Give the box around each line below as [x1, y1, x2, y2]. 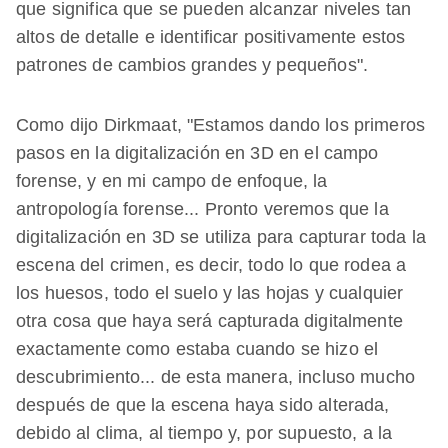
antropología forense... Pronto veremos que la [16, 198, 389, 219]
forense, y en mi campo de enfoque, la [16, 170, 328, 191]
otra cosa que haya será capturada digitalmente [16, 310, 403, 331]
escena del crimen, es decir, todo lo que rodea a [16, 254, 407, 275]
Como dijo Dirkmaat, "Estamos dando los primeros [16, 114, 426, 135]
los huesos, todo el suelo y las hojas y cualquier [16, 282, 404, 303]
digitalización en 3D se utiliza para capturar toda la [16, 226, 426, 247]
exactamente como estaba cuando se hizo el [16, 338, 379, 359]
